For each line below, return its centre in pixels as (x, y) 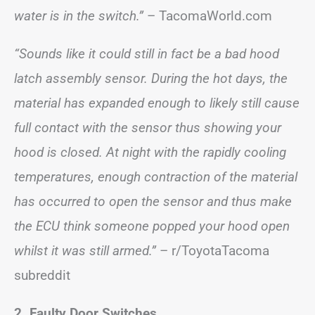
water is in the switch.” (79, 16)
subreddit (42, 275)
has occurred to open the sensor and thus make (153, 201)
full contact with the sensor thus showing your (148, 128)
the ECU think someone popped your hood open (152, 226)
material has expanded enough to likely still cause (157, 103)
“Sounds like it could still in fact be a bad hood (147, 54)
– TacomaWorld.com (208, 16)
